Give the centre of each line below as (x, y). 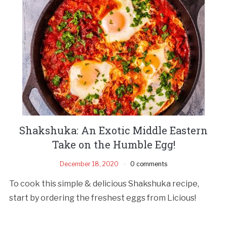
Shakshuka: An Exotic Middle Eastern (113, 130)
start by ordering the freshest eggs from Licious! (102, 198)
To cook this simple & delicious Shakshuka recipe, (104, 183)
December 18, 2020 (89, 164)
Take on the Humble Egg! (113, 144)
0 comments (149, 164)
